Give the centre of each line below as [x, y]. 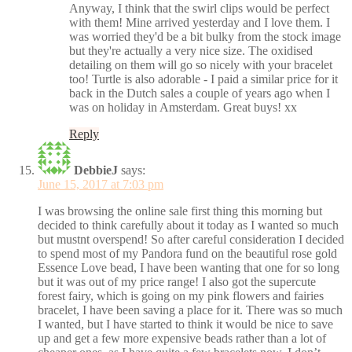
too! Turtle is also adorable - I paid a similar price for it [203, 79]
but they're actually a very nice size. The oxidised [191, 50]
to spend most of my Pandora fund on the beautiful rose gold [187, 253]
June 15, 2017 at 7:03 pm [101, 184]
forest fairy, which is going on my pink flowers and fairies [181, 295]
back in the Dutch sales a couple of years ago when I [200, 93]
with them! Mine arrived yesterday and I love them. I [200, 22]
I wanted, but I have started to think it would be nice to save [185, 324]
